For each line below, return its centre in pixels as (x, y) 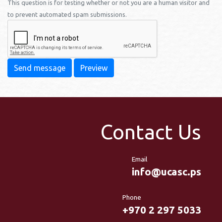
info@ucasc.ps (166, 172)
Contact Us (151, 132)
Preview (94, 68)
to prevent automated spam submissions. (67, 14)
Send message (40, 68)
